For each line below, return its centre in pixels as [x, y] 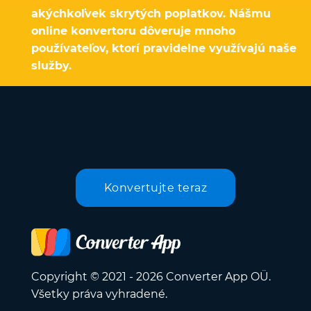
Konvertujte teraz [155, 187]
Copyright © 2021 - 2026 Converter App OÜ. [151, 277]
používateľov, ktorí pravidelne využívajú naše [164, 49]
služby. [51, 66]
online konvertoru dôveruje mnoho [133, 31]
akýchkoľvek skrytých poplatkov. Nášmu [151, 14]
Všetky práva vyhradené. [99, 294]
